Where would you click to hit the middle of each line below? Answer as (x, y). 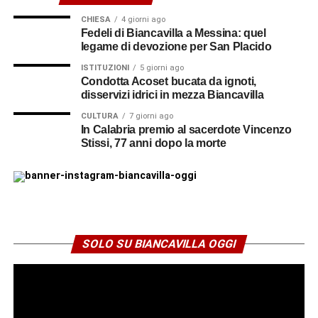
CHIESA (95, 20)
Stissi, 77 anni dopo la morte (153, 143)
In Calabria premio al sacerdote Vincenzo (186, 130)
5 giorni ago (161, 68)
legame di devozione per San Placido (176, 47)
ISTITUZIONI (105, 68)
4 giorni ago (143, 20)
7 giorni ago (151, 116)
